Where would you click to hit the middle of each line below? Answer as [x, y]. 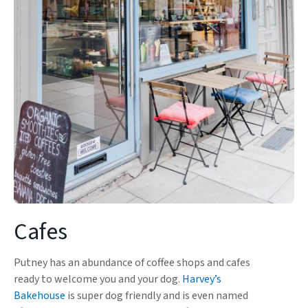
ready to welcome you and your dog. [98, 279]
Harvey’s [202, 279]
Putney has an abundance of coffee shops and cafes [132, 263]
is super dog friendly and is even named [157, 296]
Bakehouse [40, 296]
